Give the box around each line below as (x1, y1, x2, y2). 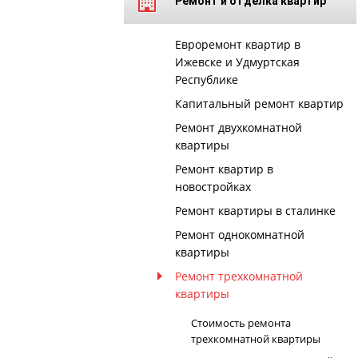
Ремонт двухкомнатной (174, 120, 302, 135)
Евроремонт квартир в (174, 37, 300, 52)
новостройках (174, 179, 251, 194)
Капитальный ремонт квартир (174, 96, 344, 111)
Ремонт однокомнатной (174, 227, 304, 242)
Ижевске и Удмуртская (174, 54, 300, 70)
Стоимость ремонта (190, 316, 291, 330)
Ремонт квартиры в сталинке (174, 203, 336, 218)
